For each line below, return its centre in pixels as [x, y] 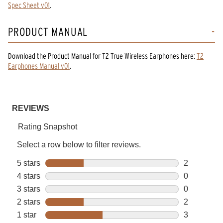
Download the [27, 56]
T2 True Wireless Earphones [141, 56]
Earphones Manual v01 [39, 65]
